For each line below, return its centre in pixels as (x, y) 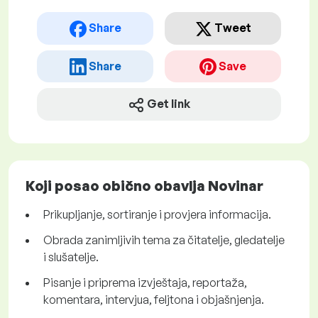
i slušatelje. (71, 257)
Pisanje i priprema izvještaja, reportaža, (145, 283)
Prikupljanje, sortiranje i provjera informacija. (157, 215)
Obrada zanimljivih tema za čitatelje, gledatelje (164, 240)
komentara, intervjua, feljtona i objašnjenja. (154, 300)
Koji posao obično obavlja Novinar (144, 186)
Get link (169, 104)
